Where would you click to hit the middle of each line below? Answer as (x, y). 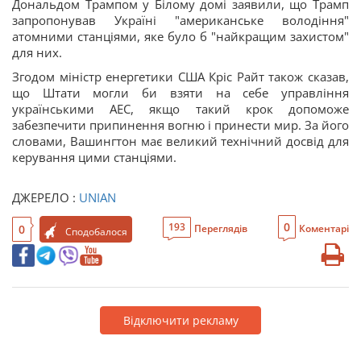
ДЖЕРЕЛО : (46, 197)
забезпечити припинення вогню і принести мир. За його (180, 125)
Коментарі (324, 228)
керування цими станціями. (94, 157)
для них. (39, 52)
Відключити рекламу (180, 320)
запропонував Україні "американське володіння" (180, 20)
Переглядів (221, 228)
